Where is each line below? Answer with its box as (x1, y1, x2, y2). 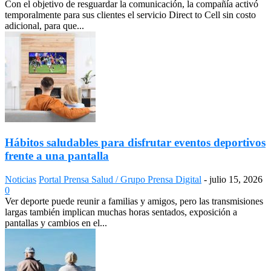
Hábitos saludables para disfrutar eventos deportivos (5, 135, 266, 149)
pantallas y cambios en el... (5, 217, 107, 228)
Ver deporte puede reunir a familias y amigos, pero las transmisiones (5, 195, 263, 206)
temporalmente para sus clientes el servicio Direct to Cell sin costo (5, 10, 256, 21)
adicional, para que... (5, 21, 84, 31)
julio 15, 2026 (209, 174, 263, 184)
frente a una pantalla (5, 149, 109, 162)
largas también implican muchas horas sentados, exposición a (5, 206, 237, 217)
